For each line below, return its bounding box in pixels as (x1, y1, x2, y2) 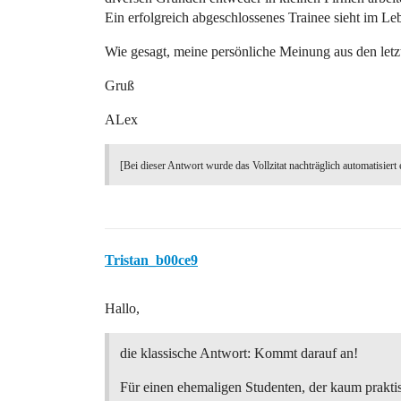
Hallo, (105, 301, 140, 316)
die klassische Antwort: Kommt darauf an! (120, 346, 358, 361)
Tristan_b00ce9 (105, 252, 198, 268)
